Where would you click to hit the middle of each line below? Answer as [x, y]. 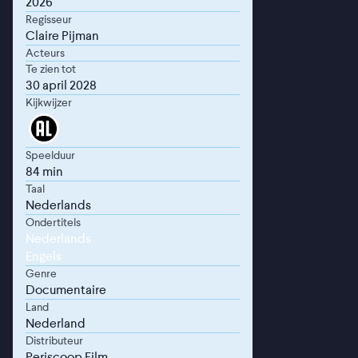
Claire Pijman [62, 36]
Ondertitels [53, 223]
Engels [44, 257]
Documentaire [66, 290]
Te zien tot [51, 69]
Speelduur [50, 155]
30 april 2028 [61, 86]
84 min [44, 172]
